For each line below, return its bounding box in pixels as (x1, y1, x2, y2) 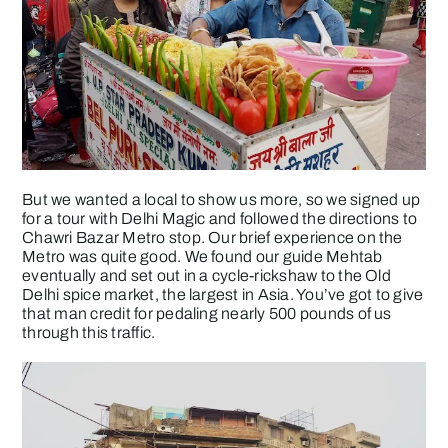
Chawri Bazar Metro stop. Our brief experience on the (22, 229, 403, 247)
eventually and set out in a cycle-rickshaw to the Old (22, 267, 391, 285)
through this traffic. (22, 324, 156, 342)
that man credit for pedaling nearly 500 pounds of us (22, 305, 392, 323)
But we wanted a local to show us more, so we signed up (22, 191, 421, 209)
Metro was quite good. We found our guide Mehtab (22, 248, 383, 266)
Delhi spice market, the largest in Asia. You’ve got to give (22, 286, 424, 304)
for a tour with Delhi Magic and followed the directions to (22, 210, 418, 228)
